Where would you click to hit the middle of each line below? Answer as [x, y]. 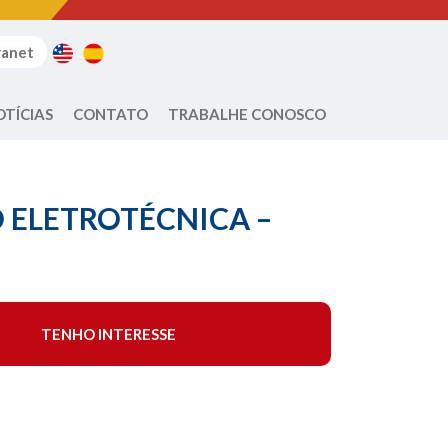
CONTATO [110, 114]
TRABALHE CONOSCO [247, 114]
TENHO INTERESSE [108, 334]
